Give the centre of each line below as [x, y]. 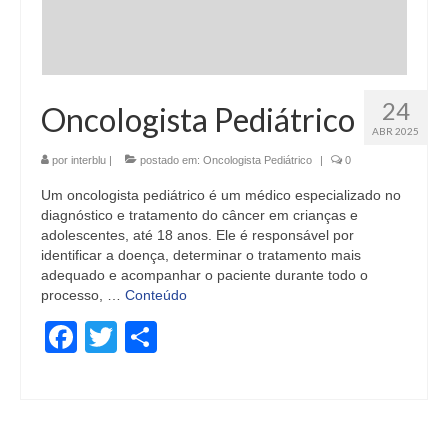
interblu [88, 159]
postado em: [170, 159]
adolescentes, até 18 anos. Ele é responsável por [197, 234]
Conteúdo [156, 294]
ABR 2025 [395, 130]
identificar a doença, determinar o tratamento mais [201, 254]
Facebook [148, 336]
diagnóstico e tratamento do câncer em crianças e [199, 214]
